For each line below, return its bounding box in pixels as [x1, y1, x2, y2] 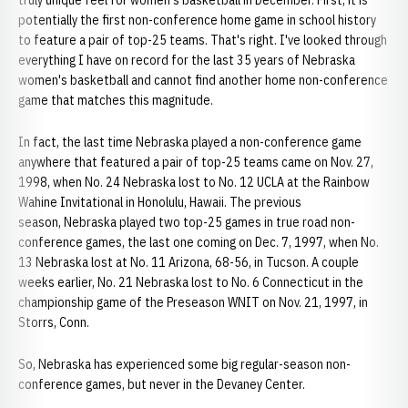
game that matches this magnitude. [18, 92, 213, 108]
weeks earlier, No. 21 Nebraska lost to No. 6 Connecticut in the [18, 274, 363, 291]
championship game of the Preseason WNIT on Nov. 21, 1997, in [18, 294, 368, 311]
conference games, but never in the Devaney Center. [18, 376, 308, 393]
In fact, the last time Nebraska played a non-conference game [18, 134, 362, 150]
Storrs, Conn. [18, 314, 89, 331]
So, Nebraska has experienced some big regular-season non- [18, 356, 351, 372]
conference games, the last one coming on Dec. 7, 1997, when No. [18, 234, 379, 250]
